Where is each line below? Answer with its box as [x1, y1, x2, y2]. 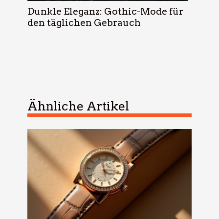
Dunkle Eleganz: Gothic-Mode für [27, 6, 183, 18]
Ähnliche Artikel [27, 99, 129, 114]
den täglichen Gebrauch [27, 17, 141, 29]
